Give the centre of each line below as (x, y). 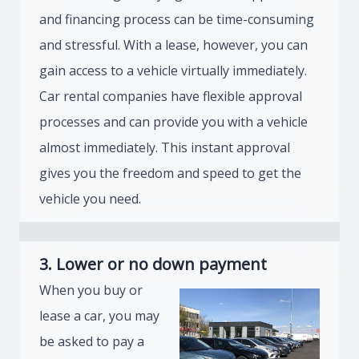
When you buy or (91, 290)
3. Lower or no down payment (153, 264)
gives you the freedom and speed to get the (170, 173)
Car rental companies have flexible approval (171, 96)
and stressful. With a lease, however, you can (173, 45)
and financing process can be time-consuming (177, 19)
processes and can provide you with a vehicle (173, 122)
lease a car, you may (99, 316)
